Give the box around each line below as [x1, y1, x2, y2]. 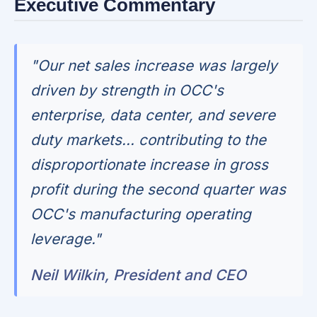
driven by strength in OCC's [30, 81, 224, 100]
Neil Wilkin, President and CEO [30, 266, 247, 284]
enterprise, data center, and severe [30, 106, 276, 125]
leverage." [30, 230, 102, 248]
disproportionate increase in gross [30, 156, 269, 174]
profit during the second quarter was [30, 180, 287, 199]
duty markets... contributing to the [30, 131, 267, 149]
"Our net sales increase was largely [30, 57, 278, 75]
